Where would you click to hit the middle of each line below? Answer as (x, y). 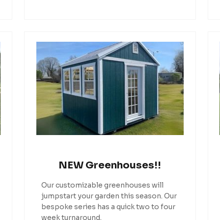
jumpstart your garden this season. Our (109, 196)
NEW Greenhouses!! (110, 165)
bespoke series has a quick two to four (108, 206)
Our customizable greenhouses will (102, 185)
